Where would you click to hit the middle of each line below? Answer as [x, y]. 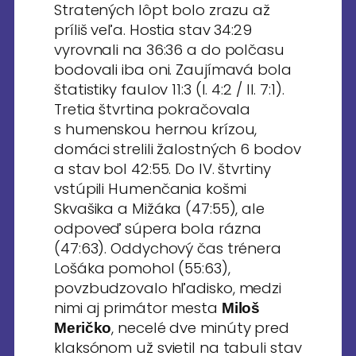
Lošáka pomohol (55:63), [142, 268]
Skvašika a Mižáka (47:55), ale [159, 209]
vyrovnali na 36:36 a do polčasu [169, 50]
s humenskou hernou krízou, [156, 129]
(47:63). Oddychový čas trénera [168, 248]
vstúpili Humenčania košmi [150, 189]
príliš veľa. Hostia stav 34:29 [153, 30]
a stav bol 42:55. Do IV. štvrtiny [163, 169]
